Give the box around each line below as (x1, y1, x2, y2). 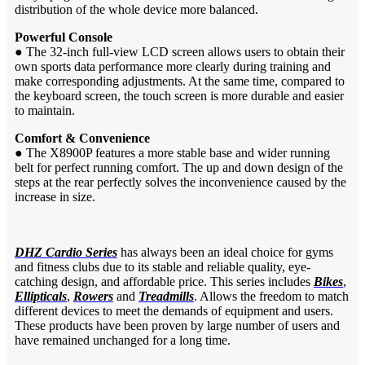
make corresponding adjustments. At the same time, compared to (15, 73, 345, 88)
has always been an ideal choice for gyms (117, 244, 333, 259)
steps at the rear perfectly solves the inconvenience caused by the (15, 174, 346, 189)
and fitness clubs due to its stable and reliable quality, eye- (15, 259, 310, 274)
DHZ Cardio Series (15, 244, 117, 259)
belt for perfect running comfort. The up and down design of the (15, 160, 343, 174)
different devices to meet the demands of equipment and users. (15, 303, 333, 318)
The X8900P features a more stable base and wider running (23, 145, 330, 160)
